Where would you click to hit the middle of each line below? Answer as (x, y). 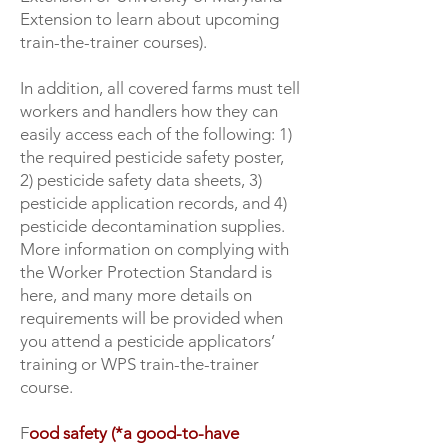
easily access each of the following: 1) (156, 134)
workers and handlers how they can (149, 111)
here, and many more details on (136, 295)
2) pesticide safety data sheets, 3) (141, 180)
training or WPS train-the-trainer (139, 364)
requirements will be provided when (151, 318)
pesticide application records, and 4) (153, 203)
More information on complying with (154, 249)
